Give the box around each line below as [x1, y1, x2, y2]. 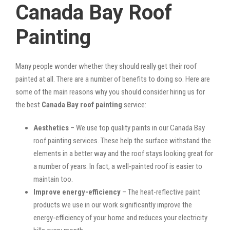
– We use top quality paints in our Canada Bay [69, 123, 205, 132]
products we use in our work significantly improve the [33, 200, 192, 209]
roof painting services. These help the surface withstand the [33, 136, 211, 145]
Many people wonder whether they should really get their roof [15, 61, 197, 71]
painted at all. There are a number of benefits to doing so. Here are [15, 74, 210, 84]
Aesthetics [33, 123, 69, 132]
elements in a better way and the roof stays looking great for [33, 148, 213, 158]
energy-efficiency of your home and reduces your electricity [33, 213, 207, 222]
